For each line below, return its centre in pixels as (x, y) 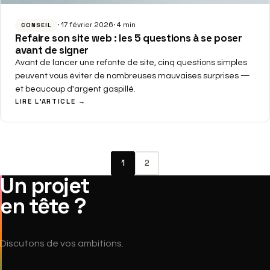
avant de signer (52, 50)
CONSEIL (36, 25)
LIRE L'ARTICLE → (51, 101)
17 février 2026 (87, 25)
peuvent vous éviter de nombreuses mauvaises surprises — (133, 76)
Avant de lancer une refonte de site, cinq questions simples (131, 62)
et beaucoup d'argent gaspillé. (75, 89)
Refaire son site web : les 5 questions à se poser (129, 38)
